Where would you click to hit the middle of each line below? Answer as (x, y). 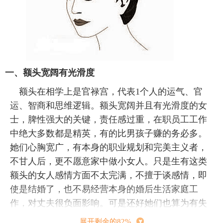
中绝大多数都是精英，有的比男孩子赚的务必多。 (109, 133)
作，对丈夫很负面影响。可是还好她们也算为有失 (109, 203)
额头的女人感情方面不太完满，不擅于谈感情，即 (109, 175)
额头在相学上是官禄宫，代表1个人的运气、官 (111, 91)
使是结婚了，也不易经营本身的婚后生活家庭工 (104, 189)
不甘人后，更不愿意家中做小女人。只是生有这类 (109, 161)
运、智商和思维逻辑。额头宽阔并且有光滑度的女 (109, 105)
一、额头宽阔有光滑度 (50, 72)
